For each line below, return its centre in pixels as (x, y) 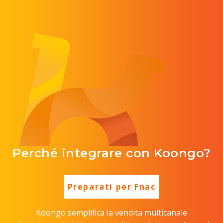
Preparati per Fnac (111, 186)
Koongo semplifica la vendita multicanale (111, 212)
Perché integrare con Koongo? (111, 153)
